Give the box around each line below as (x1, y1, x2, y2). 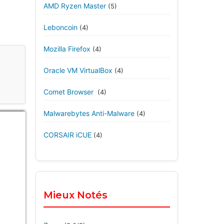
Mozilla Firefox (43, 44, 90, 53)
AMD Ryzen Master (43, 1, 106, 10)
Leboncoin (43, 23, 77, 31)
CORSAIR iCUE (43, 130, 91, 139)
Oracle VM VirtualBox (43, 66, 112, 74)
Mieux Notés (43, 189, 107, 201)
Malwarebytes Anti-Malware (43, 109, 134, 117)
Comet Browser (43, 87, 95, 96)
